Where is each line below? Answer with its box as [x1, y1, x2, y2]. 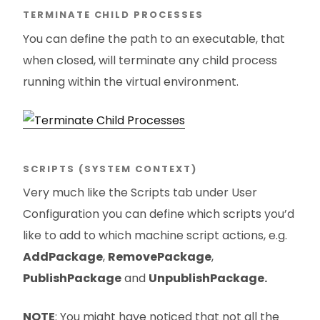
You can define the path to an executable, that [23, 31, 285, 47]
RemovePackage [108, 249, 211, 266]
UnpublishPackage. [149, 270, 267, 287]
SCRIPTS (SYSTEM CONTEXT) [23, 161, 197, 176]
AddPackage [23, 249, 103, 266]
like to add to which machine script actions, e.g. [23, 227, 287, 244]
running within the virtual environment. [23, 74, 239, 90]
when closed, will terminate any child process [23, 52, 277, 69]
